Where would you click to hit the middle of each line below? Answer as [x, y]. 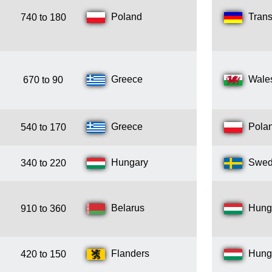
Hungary [130, 163]
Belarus [128, 208]
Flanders [130, 254]
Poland [127, 17]
